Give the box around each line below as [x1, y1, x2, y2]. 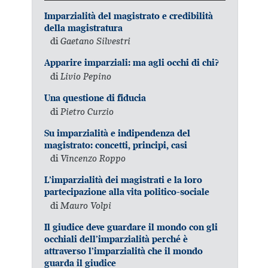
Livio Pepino [60, 69, 112, 82]
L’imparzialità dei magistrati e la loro [44, 174, 203, 186]
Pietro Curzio [60, 105, 114, 117]
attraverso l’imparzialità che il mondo [44, 245, 203, 257]
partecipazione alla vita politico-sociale [44, 186, 210, 198]
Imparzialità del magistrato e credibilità [44, 10, 214, 22]
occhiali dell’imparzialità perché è [44, 233, 188, 245]
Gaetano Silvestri [60, 35, 131, 47]
